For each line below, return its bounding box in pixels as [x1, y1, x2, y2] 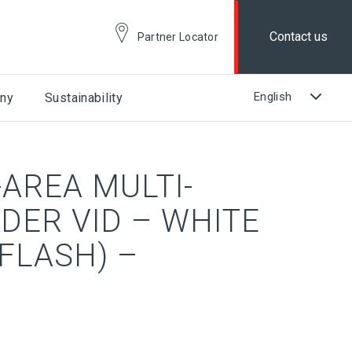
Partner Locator [137, 31, 219, 43]
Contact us [269, 29, 328, 44]
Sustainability [45, 90, 123, 105]
